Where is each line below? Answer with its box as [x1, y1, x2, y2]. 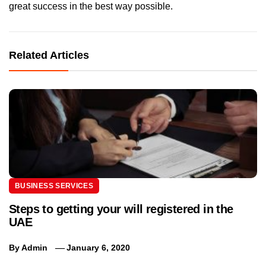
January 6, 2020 [66, 242, 131, 252]
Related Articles [9, 49, 89, 61]
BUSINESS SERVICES [15, 181, 94, 190]
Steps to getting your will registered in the [9, 202, 233, 216]
